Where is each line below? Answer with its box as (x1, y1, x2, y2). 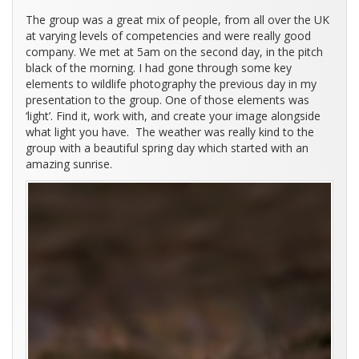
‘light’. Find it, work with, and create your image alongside (26, 107, 321, 123)
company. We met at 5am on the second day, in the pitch (26, 43, 323, 59)
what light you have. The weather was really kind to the (26, 123, 314, 139)
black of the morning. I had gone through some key (26, 59, 292, 75)
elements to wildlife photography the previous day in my (26, 75, 317, 91)
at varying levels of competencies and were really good (26, 27, 311, 43)
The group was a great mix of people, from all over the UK (26, 11, 329, 27)
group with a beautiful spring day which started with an (26, 139, 309, 155)
